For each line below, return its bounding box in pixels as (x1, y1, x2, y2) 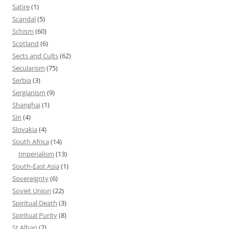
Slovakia (12, 124, 37, 134)
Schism (12, 26, 34, 36)
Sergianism (12, 87, 45, 97)
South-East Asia (12, 161, 59, 171)
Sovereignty (12, 173, 49, 183)
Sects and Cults (12, 51, 58, 60)
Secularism (12, 63, 45, 73)
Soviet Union (12, 186, 51, 195)
